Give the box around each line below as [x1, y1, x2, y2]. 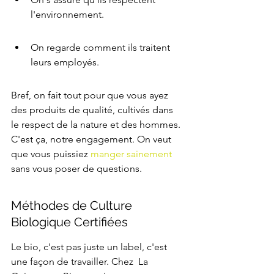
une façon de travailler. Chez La [11, 256, 150, 268]
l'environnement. [31, 9, 104, 21]
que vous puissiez [11, 148, 91, 160]
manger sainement [91, 148, 172, 160]
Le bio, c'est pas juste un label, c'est [11, 241, 169, 253]
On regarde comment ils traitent [31, 42, 172, 54]
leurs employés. [31, 56, 99, 68]
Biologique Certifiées [11, 215, 128, 230]
